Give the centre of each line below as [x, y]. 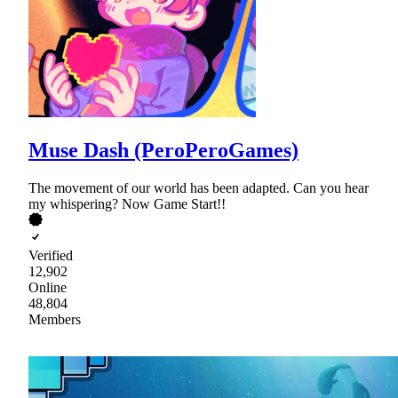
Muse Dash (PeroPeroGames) [163, 150]
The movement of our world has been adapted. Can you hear [199, 187]
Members [55, 319]
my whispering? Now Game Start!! [127, 203]
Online [48, 287]
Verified [51, 255]
